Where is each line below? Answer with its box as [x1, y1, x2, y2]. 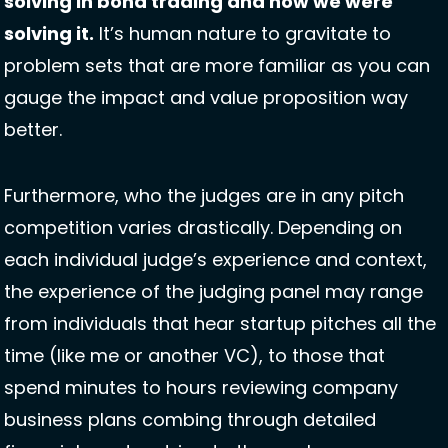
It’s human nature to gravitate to [94, 21, 391, 47]
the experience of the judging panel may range [4, 279, 423, 305]
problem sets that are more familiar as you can [4, 53, 430, 79]
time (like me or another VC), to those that [4, 343, 385, 369]
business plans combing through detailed [4, 407, 376, 433]
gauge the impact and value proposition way [4, 85, 408, 111]
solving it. [4, 21, 94, 47]
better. [4, 117, 67, 143]
